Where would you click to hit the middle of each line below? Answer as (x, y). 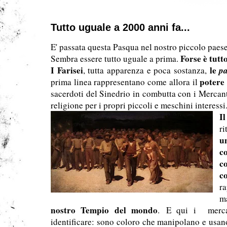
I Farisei (67, 70)
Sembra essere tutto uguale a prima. (116, 59)
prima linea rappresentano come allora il (125, 82)
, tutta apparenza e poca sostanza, (146, 70)
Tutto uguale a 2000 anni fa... (120, 27)
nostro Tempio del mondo (104, 210)
